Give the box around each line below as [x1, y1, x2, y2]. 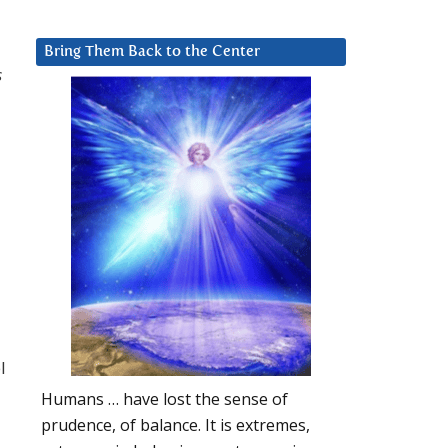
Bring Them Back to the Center [44, 44, 260, 60]
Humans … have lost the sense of [41, 388, 288, 411]
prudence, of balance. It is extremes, [41, 414, 310, 437]
